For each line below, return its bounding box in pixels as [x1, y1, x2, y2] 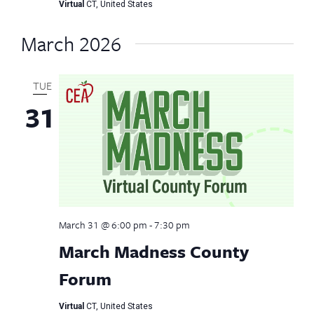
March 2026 [20, 29, 121, 58]
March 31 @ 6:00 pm [58, 217, 147, 233]
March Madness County [58, 239, 249, 264]
